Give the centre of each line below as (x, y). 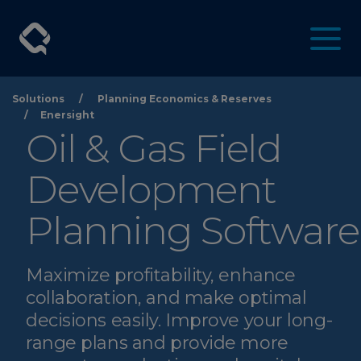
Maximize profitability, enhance (161, 275)
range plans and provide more (157, 343)
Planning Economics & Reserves (185, 99)
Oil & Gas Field (154, 148)
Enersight (67, 115)
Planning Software (193, 230)
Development (151, 189)
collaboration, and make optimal (166, 298)
